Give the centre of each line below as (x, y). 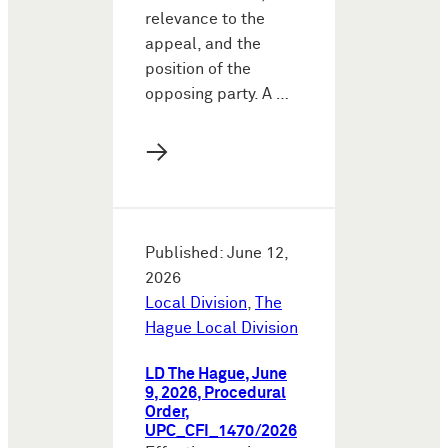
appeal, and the (203, 44)
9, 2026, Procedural (215, 393)
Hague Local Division (221, 328)
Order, (167, 412)
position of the (198, 69)
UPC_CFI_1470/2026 (221, 431)
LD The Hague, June (216, 374)
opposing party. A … (217, 94)
